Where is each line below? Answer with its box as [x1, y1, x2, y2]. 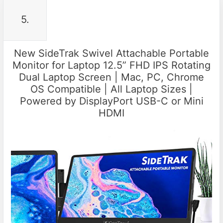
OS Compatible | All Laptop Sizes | [30, 83, 193, 96]
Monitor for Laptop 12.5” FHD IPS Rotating [12, 59, 211, 72]
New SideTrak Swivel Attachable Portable [14, 47, 209, 60]
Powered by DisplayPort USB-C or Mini [19, 95, 204, 108]
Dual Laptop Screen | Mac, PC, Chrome [19, 71, 204, 84]
